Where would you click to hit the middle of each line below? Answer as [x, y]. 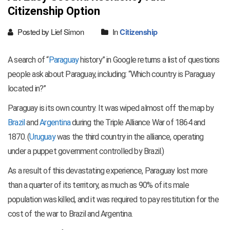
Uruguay [42, 137]
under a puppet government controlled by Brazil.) [86, 151]
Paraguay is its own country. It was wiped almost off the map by [111, 108]
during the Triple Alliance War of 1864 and [138, 123]
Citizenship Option [54, 11]
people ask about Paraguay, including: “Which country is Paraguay [111, 74]
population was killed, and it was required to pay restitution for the [113, 200]
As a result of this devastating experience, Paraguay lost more [108, 171]
